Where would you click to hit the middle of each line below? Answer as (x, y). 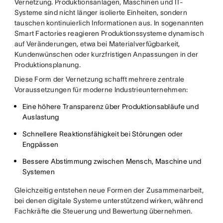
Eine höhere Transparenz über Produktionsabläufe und (110, 107)
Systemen (38, 172)
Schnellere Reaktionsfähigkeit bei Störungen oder (103, 134)
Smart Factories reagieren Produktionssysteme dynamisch (109, 34)
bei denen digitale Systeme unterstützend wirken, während (109, 201)
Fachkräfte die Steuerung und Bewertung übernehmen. (103, 211)
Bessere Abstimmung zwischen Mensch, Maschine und (112, 162)
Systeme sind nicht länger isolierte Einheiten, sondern (101, 13)
